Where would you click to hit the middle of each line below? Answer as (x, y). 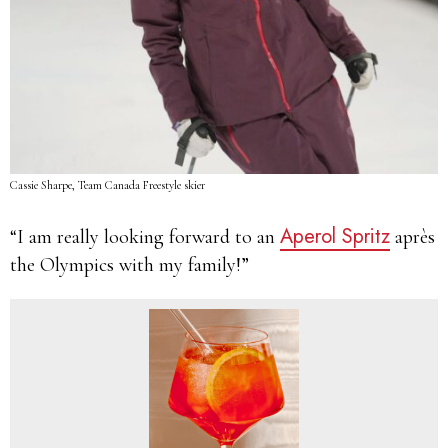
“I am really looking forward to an (145, 237)
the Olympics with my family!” (129, 265)
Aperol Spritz (335, 236)
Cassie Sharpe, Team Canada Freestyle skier (107, 185)
